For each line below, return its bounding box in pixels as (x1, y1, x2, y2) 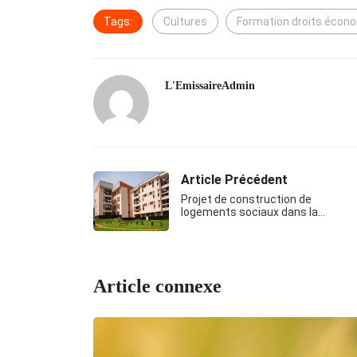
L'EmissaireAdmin (165, 80, 255, 92)
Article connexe (93, 276, 222, 297)
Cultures (163, 15, 207, 29)
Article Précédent (181, 172, 288, 188)
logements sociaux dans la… (181, 206, 325, 219)
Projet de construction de (181, 193, 312, 206)
